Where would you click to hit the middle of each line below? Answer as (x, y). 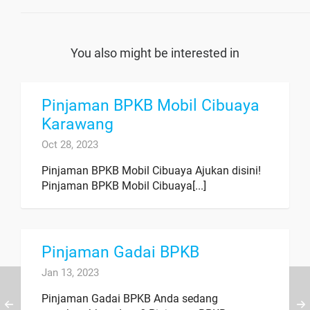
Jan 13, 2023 (70, 273)
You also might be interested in (155, 53)
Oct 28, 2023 (70, 145)
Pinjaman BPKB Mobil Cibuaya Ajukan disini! (151, 171)
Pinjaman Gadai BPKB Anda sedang (130, 299)
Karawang (77, 124)
